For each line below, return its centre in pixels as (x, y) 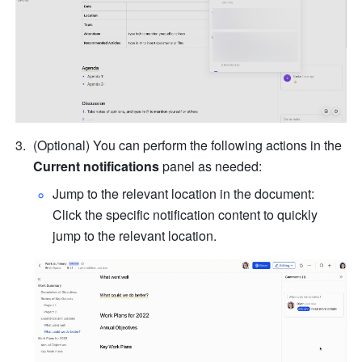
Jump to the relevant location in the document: (184, 194)
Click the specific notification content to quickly (185, 215)
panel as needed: (211, 166)
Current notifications (97, 166)
